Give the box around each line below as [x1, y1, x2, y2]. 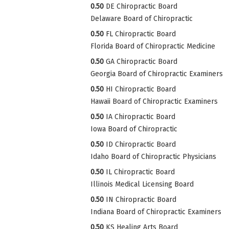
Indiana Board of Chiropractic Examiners [90, 207, 221, 216]
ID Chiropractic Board [106, 140, 176, 149]
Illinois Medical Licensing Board [90, 179, 194, 189]
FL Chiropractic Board [106, 29, 176, 38]
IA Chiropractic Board [106, 112, 175, 121]
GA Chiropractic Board [106, 57, 177, 66]
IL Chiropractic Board [106, 167, 175, 176]
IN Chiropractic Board [106, 195, 176, 204]
